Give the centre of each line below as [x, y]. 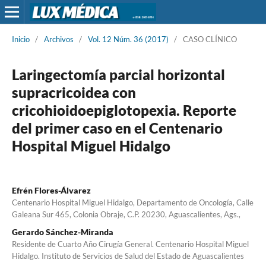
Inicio [20, 39]
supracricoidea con [74, 92]
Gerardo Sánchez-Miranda [62, 232]
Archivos [58, 39]
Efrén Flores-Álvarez [51, 190]
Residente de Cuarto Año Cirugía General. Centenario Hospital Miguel [130, 244]
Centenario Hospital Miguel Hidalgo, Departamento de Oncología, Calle [132, 202]
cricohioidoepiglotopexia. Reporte [124, 110]
